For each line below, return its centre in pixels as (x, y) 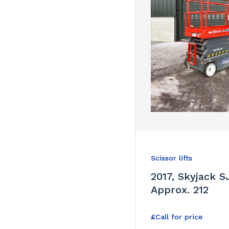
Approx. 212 (180, 189)
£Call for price (177, 216)
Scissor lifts (172, 158)
